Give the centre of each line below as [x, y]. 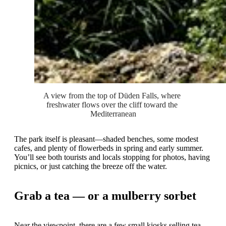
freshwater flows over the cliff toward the [112, 104]
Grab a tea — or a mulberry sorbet [105, 195]
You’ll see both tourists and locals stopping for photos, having [112, 157]
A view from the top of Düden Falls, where [112, 95]
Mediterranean [113, 114]
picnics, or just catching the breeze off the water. [91, 166]
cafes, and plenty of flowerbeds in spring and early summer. [109, 148]
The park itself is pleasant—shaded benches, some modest [106, 139]
